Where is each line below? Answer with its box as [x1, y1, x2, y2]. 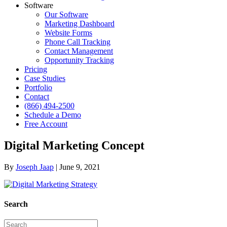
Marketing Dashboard [45, 19, 115, 28]
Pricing [24, 65, 47, 73]
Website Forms [45, 28, 92, 37]
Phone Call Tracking [45, 37, 110, 46]
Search [4, 200, 28, 209]
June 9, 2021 [59, 162, 100, 171]
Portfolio [24, 83, 52, 92]
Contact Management [45, 47, 113, 55]
